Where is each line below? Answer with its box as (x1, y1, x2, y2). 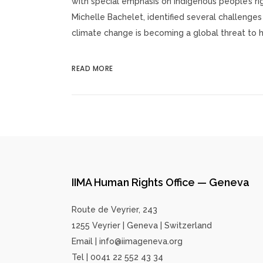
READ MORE (72, 63, 113, 74)
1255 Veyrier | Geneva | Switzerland (72, 221, 212, 231)
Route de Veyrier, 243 (72, 205, 157, 215)
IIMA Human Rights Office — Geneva (72, 176, 249, 189)
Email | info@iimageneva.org (72, 237, 183, 247)
